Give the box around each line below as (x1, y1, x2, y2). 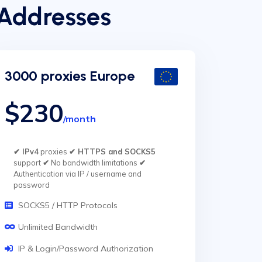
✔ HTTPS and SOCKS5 (69, 147, 156, 156)
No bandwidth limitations (49, 158, 139, 167)
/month (63, 113, 96, 125)
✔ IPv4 (13, 147, 39, 156)
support (13, 158, 43, 167)
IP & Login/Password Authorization (18, 243, 153, 254)
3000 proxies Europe (5, 67, 135, 84)
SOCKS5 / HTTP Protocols (18, 200, 118, 211)
